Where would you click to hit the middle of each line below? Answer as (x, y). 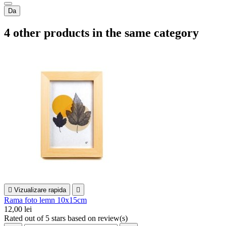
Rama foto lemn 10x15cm (45, 200)
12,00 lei (18, 209)
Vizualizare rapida (40, 190)
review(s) (113, 218)
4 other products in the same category (101, 33)
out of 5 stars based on (61, 218)
